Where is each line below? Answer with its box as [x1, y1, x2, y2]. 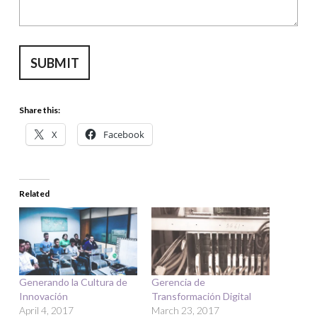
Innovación [19, 289, 68, 302]
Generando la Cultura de [19, 275, 127, 288]
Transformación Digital [151, 289, 251, 302]
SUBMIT [30, 54, 79, 71]
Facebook [103, 128, 144, 142]
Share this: [19, 105, 60, 116]
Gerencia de [151, 275, 205, 288]
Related [19, 188, 50, 200]
